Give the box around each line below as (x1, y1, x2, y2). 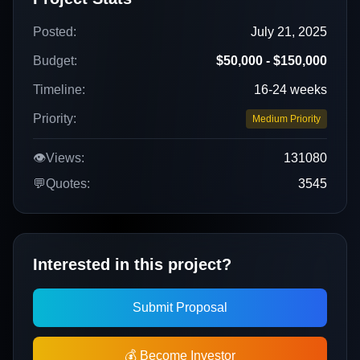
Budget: (33, 54, 77, 67)
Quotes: (46, 177, 90, 190)
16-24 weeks (254, 83, 327, 96)
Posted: (33, 25, 76, 39)
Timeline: (33, 83, 85, 96)
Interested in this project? (33, 256, 231, 273)
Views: (46, 151, 84, 165)
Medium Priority (252, 113, 321, 125)
